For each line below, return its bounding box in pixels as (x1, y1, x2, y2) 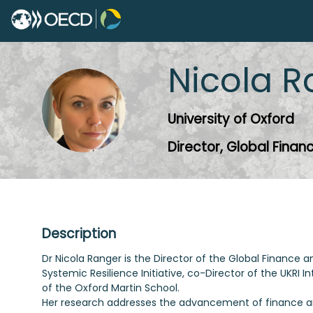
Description (42, 224, 116, 243)
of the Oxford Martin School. (42, 281, 180, 295)
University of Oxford (168, 109, 294, 129)
